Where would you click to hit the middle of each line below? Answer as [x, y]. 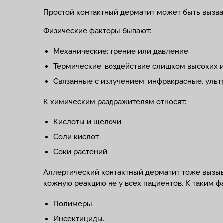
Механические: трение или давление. [121, 51]
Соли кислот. [76, 137]
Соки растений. [81, 152]
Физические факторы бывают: [97, 31]
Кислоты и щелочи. [88, 122]
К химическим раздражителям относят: [115, 102]
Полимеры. [73, 204]
